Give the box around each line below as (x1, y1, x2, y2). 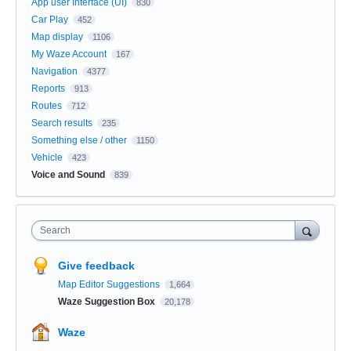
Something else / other (31, 134, 127, 146)
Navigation (31, 65, 78, 77)
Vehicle (31, 151, 63, 163)
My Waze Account (31, 48, 107, 60)
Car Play (31, 13, 68, 25)
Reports (31, 82, 65, 94)
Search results (31, 117, 92, 128)
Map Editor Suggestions (58, 278, 162, 290)
